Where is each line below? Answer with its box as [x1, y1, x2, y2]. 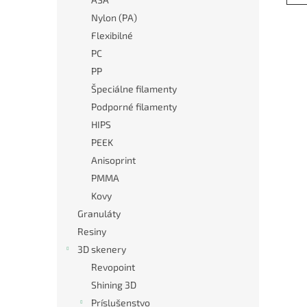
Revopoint [91, 261, 135, 273]
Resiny [77, 225, 106, 237]
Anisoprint [91, 154, 136, 166]
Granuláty [77, 208, 121, 219]
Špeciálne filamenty [91, 83, 177, 95]
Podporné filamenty [91, 101, 177, 112]
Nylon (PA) [91, 12, 137, 23]
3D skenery [77, 243, 126, 255]
